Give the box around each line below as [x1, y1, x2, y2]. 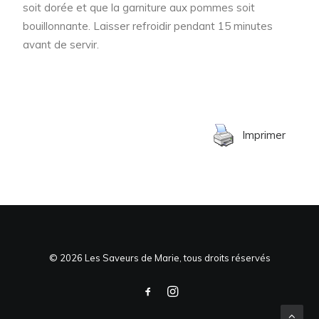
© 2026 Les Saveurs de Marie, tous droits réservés [48, 252, 271, 263]
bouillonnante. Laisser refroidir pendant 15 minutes [23, 19, 273, 33]
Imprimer [242, 128, 286, 142]
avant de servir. [23, 37, 99, 51]
